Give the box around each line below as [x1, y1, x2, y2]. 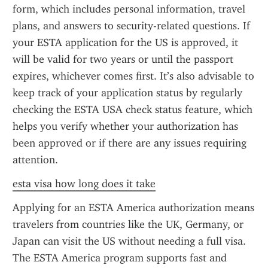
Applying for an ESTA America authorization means [13, 201, 254, 214]
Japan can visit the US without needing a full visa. [13, 234, 246, 248]
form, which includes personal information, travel [13, 2, 245, 16]
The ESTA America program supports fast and [13, 251, 227, 264]
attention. [13, 153, 58, 166]
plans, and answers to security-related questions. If [13, 19, 250, 32]
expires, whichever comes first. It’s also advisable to [13, 69, 254, 83]
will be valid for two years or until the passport [13, 53, 233, 66]
